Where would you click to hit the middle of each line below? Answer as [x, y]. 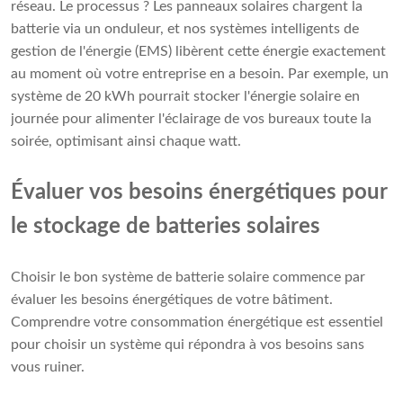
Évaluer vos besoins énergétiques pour [199, 193]
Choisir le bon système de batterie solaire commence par [188, 278]
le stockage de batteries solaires [166, 227]
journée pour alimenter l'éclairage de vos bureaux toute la [191, 119]
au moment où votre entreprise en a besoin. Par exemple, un [200, 74]
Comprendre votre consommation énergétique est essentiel [197, 322]
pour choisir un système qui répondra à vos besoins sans [188, 345]
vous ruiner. [48, 367]
